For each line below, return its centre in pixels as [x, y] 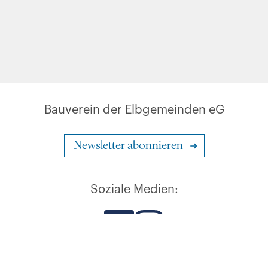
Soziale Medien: [134, 190]
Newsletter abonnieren [128, 146]
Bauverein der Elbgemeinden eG [134, 110]
